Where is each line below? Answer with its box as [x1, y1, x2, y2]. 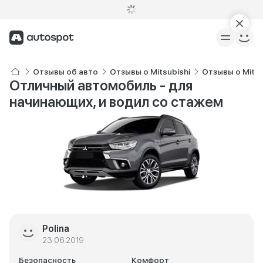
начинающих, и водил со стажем [9, 93, 223, 110]
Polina [42, 223, 69, 234]
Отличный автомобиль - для [9, 77, 193, 94]
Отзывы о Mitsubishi [110, 67, 190, 76]
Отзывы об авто [33, 67, 98, 76]
